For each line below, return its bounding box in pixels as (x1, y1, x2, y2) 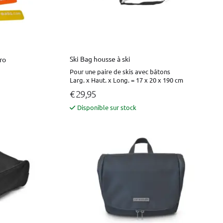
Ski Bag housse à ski (70, 54, 130, 64)
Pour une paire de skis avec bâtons (70, 67, 170, 76)
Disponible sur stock (77, 103, 136, 112)
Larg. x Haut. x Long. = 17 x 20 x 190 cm (70, 76, 183, 85)
